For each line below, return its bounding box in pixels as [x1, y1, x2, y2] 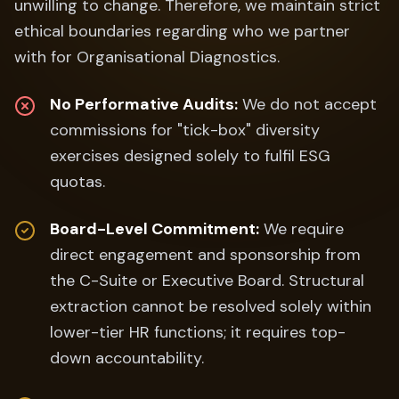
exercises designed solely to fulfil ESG [50, 145, 330, 167]
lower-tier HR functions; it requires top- [50, 322, 346, 343]
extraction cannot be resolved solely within [50, 296, 371, 317]
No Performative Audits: [50, 94, 238, 115]
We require [259, 218, 344, 240]
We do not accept [238, 94, 377, 115]
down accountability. [50, 347, 204, 369]
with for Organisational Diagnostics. [14, 46, 280, 68]
